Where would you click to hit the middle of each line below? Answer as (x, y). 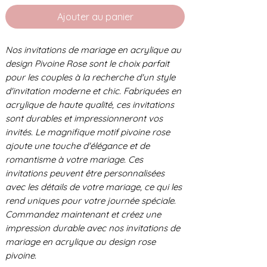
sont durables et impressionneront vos (84, 118)
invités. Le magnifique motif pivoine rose (88, 132)
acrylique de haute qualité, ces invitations (90, 104)
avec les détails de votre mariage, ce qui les (94, 187)
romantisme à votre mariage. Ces (74, 159)
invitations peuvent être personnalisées (85, 173)
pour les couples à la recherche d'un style (90, 77)
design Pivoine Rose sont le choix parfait (87, 63)
